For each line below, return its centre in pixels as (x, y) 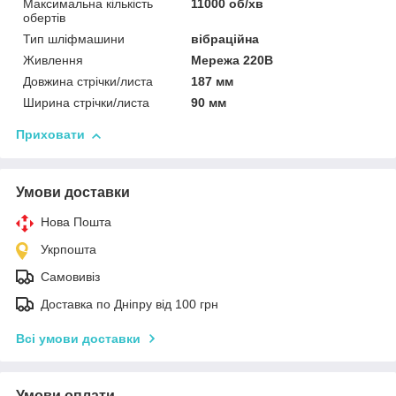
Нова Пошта (76, 222)
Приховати (50, 135)
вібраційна (225, 39)
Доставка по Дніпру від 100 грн (129, 305)
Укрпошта (69, 250)
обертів (44, 18)
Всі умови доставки (78, 339)
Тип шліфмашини (74, 39)
